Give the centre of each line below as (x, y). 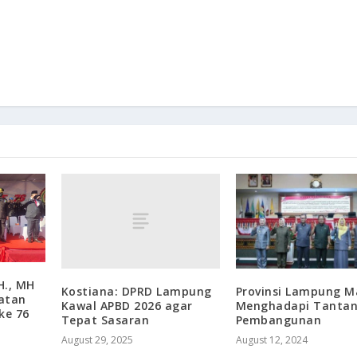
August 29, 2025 (97, 339)
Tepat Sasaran (105, 320)
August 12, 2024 (271, 339)
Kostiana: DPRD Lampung (136, 291)
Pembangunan (279, 320)
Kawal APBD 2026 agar (127, 305)
